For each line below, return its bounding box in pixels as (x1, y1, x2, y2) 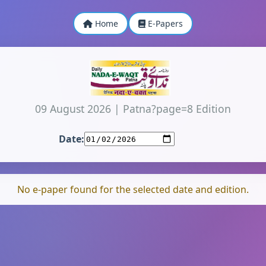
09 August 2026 (35, 102, 111, 116)
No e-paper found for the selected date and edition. (17, 183, 249, 197)
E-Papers (145, 18, 183, 29)
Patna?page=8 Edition (123, 102, 231, 116)
